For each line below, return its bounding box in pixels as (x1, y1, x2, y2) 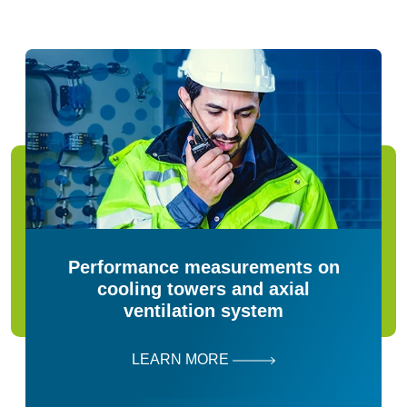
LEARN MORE (132, 352, 233, 368)
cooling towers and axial (97, 279, 310, 300)
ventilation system (124, 301, 283, 322)
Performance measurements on (67, 257, 340, 278)
